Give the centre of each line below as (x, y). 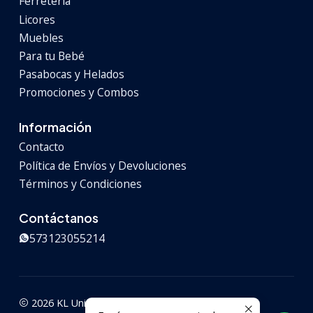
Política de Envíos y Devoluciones (103, 165)
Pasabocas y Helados (72, 74)
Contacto (42, 147)
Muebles (41, 37)
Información (55, 127)
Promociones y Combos (79, 93)
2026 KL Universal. (72, 303)
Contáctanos (59, 218)
